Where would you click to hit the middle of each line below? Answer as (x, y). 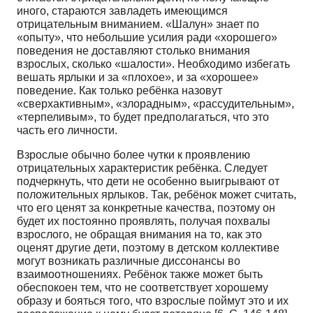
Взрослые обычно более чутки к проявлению (133, 154)
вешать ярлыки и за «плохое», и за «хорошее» (138, 77)
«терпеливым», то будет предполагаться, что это (143, 117)
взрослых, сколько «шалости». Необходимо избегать (153, 64)
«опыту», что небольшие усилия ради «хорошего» (147, 37)
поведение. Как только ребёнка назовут (119, 90)
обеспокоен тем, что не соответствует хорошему (143, 287)
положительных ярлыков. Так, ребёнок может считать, (156, 194)
